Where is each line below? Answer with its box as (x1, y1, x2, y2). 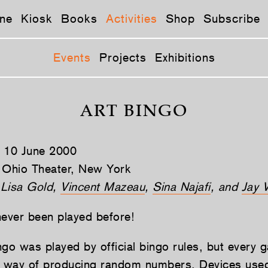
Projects (99, 50, 147, 65)
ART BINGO (80, 104, 188, 121)
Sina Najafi (153, 179, 211, 194)
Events (53, 50, 91, 65)
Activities (106, 11, 157, 26)
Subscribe (203, 11, 260, 26)
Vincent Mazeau (60, 179, 145, 194)
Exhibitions (154, 50, 215, 65)
